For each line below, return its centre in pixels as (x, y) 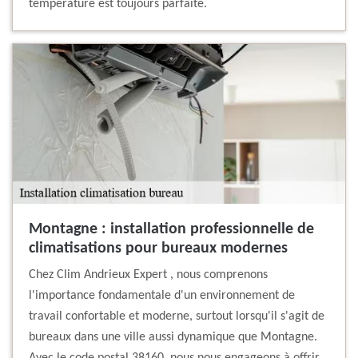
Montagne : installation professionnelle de (171, 230)
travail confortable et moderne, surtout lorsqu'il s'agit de (177, 317)
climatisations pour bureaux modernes (158, 249)
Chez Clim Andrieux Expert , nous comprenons (148, 275)
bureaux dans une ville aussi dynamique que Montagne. (173, 338)
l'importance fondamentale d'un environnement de (162, 296)
